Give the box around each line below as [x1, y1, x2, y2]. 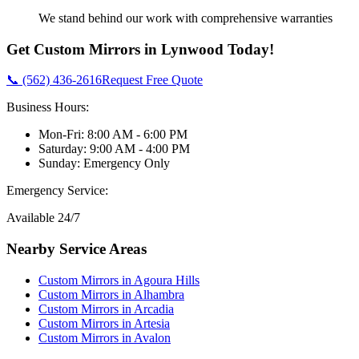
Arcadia [134, 301, 174, 316]
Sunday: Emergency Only [38, 156, 170, 171]
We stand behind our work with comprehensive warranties [38, 10, 333, 25]
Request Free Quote [102, 73, 203, 87]
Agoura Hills [134, 272, 200, 287]
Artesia [134, 316, 170, 330]
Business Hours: [6, 100, 89, 115]
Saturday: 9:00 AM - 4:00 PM [38, 142, 190, 156]
